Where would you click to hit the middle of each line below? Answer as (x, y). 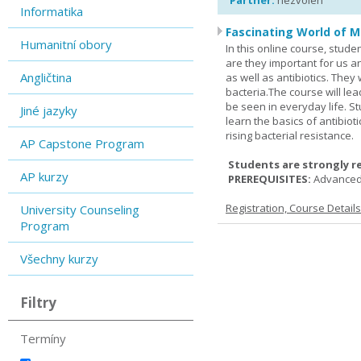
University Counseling (80, 210)
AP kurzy (44, 176)
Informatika (52, 11)
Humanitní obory (66, 44)
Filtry (38, 303)
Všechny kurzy (59, 259)
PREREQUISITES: (270, 179)
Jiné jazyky (49, 110)
